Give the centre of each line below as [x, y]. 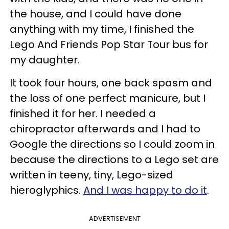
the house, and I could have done [96, 14]
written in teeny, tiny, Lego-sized [91, 175]
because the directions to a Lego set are [114, 159]
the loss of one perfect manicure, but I [108, 98]
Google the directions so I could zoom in [112, 144]
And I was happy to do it [145, 190]
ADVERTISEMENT [114, 218]
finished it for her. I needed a [83, 113]
